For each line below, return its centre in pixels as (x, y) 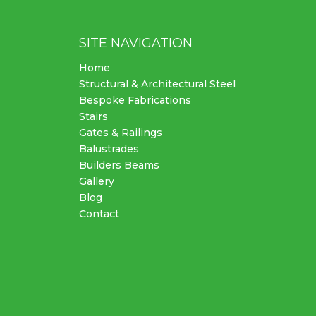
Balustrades (109, 148)
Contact (99, 213)
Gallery (96, 181)
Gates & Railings (120, 132)
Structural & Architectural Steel (157, 84)
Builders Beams (119, 165)
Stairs (93, 116)
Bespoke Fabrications (135, 100)
